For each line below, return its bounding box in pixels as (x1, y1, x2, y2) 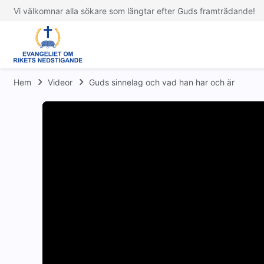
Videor (48, 77, 72, 87)
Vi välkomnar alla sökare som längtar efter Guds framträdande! (14, 5, 255, 16)
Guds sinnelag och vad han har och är (89, 77, 235, 87)
